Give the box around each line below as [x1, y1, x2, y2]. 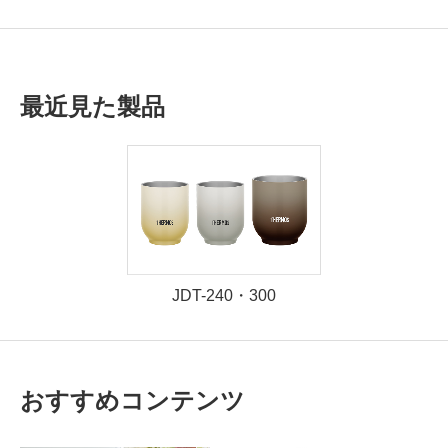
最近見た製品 [20, 92, 165, 120]
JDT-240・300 [172, 286, 276, 304]
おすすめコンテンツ [20, 386, 245, 414]
